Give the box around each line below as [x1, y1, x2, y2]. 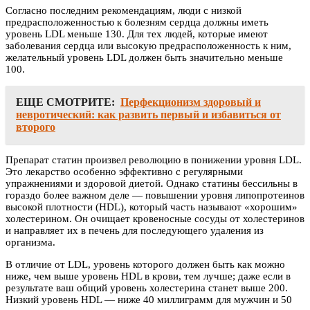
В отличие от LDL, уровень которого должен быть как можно [6, 259, 285, 271]
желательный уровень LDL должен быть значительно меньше [6, 52, 283, 64]
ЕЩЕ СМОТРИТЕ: [16, 96, 115, 109]
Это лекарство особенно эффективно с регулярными [6, 166, 243, 178]
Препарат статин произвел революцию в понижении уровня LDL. [6, 154, 302, 166]
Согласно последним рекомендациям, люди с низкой [6, 5, 241, 17]
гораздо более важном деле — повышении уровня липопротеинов [6, 190, 304, 201]
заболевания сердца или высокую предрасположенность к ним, [6, 40, 291, 52]
